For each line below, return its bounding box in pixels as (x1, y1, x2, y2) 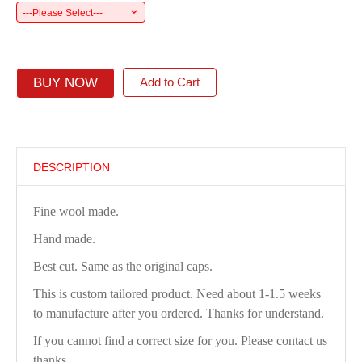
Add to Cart (139, 75, 200, 89)
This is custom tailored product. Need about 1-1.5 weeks (32, 287, 321, 301)
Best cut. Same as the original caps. (32, 259, 213, 273)
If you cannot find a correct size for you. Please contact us (32, 334, 327, 347)
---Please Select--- (22, 7, 103, 19)
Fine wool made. (32, 204, 119, 218)
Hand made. (32, 232, 95, 246)
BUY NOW (32, 75, 98, 90)
